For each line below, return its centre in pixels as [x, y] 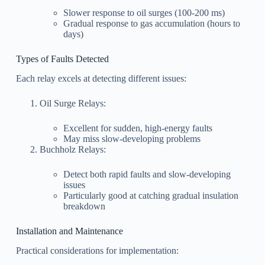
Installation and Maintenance [69, 231]
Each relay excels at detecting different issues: [101, 78]
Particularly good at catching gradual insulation [151, 195]
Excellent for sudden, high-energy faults [138, 128]
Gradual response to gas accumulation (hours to [151, 24]
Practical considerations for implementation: [97, 250]
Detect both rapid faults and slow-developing [147, 174]
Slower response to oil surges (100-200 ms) [144, 13]
